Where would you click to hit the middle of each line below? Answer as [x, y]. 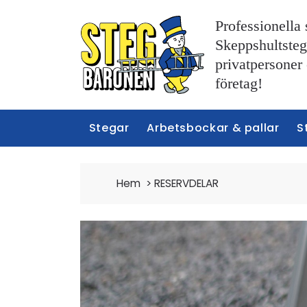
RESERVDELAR [187, 183]
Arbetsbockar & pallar [213, 127]
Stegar [109, 127]
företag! [239, 83]
